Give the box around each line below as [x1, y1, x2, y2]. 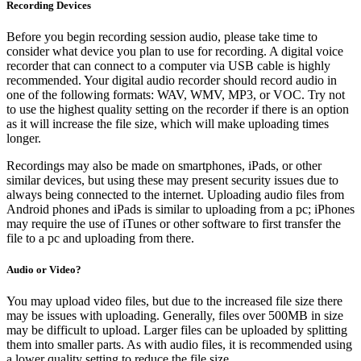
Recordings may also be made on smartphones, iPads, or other [6, 158, 322, 172]
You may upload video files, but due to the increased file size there [6, 294, 342, 309]
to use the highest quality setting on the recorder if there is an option [6, 102, 349, 116]
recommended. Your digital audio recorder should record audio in [6, 73, 337, 87]
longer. [6, 131, 41, 145]
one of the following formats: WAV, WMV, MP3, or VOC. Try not [6, 87, 345, 102]
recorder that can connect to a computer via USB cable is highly [6, 58, 330, 73]
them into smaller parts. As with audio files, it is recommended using [6, 338, 352, 352]
